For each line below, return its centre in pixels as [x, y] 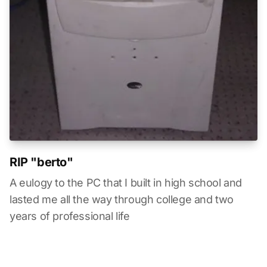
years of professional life [70, 216]
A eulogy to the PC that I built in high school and [126, 182]
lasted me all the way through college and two [122, 199]
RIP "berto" [41, 162]
